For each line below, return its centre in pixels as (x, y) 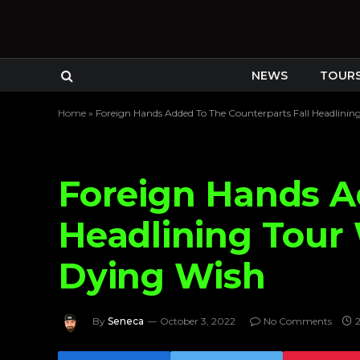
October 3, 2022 (198, 321)
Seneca (126, 321)
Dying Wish (162, 276)
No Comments (298, 321)
